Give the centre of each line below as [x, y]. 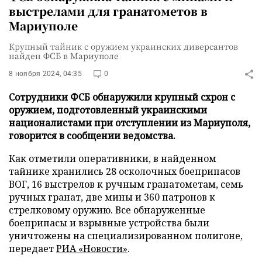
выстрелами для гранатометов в [108, 11]
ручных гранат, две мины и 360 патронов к [112, 197]
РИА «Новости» [92, 249]
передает [32, 249]
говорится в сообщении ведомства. [92, 136]
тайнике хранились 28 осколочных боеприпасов [125, 171]
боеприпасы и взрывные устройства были [109, 223]
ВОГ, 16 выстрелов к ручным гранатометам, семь [126, 184]
